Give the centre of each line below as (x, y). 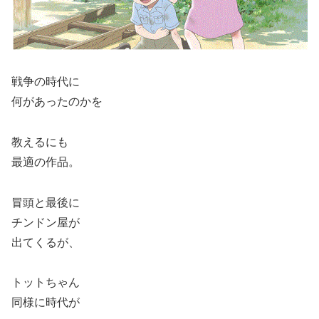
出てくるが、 (46, 242)
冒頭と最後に (46, 202)
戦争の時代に (46, 82)
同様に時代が (46, 303)
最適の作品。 (46, 162)
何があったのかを (57, 102)
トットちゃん (46, 283)
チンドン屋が (46, 222)
